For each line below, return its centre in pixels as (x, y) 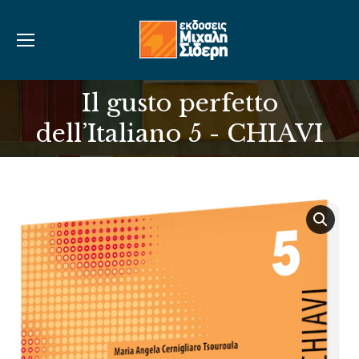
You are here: (179, 119)
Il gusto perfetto (179, 103)
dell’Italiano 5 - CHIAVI (179, 133)
